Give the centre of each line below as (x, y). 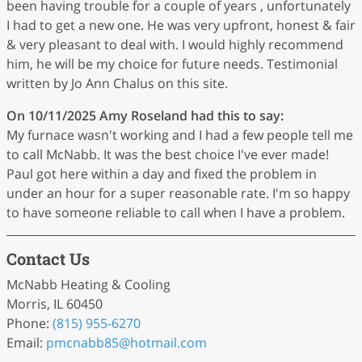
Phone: (29, 323)
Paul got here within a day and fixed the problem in (162, 174)
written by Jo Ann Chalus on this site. (117, 83)
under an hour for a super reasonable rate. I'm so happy (178, 193)
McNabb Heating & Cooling (88, 284)
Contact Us (48, 259)
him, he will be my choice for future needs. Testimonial (172, 64)
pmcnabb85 (82, 343)
